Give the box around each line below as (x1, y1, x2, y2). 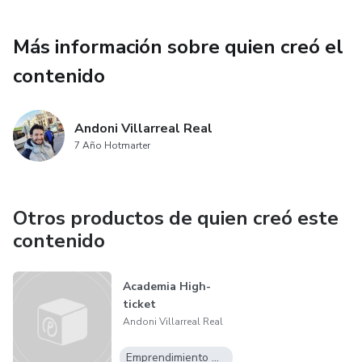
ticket (122, 297, 156, 313)
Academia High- (122, 279, 211, 295)
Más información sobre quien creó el (13, 34, 343, 61)
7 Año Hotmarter (74, 139, 150, 153)
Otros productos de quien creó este (13, 205, 339, 232)
